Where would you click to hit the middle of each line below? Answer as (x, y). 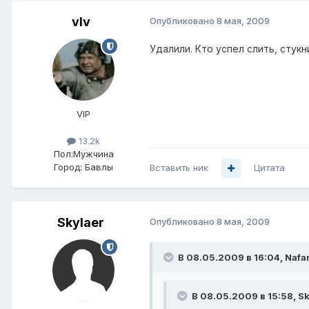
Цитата (269, 168)
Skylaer (81, 223)
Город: (68, 167)
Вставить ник (179, 168)
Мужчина (93, 154)
